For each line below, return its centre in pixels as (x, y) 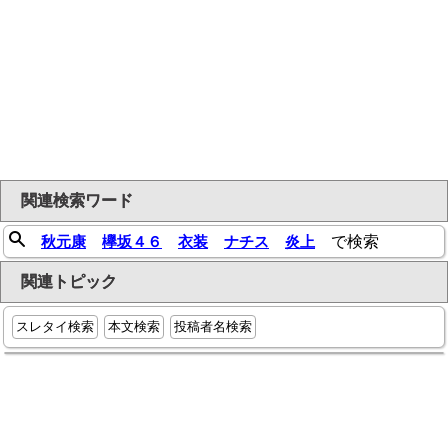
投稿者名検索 (213, 327)
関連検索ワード (77, 201)
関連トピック (69, 282)
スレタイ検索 (55, 327)
